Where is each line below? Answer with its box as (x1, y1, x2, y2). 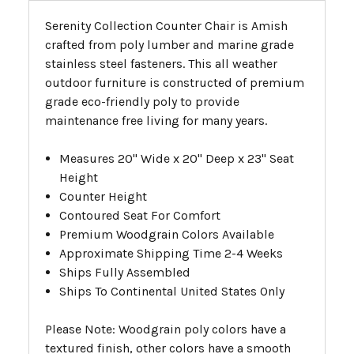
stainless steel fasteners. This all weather (45, 56, 277, 72)
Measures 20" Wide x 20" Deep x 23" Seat (59, 151, 295, 167)
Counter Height (59, 189, 148, 205)
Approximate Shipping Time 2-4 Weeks (59, 246, 284, 262)
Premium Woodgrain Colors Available (59, 227, 275, 243)
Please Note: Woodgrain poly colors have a (45, 322, 286, 337)
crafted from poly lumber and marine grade (45, 37, 294, 53)
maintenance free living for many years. (45, 113, 267, 129)
